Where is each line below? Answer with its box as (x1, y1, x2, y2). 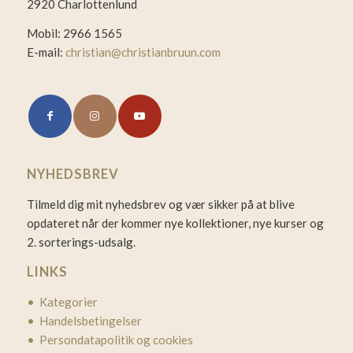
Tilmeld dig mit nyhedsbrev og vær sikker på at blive (26, 197, 295, 212)
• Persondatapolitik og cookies (26, 333, 193, 347)
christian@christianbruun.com (65, 44, 221, 59)
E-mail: (26, 44, 65, 59)
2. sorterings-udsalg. (26, 235, 136, 250)
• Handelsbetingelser (26, 314, 142, 329)
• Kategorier (26, 295, 98, 310)
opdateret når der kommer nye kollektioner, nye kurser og (26, 216, 324, 231)
